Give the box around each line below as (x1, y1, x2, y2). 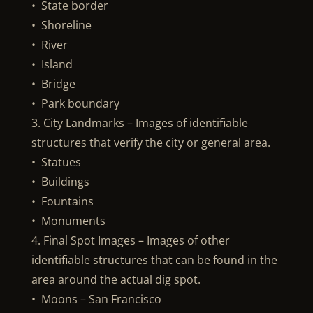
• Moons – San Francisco (31, 291, 161, 307)
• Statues (31, 154, 81, 170)
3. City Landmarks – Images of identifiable (31, 115, 248, 131)
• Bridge (31, 76, 75, 92)
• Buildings (31, 174, 89, 189)
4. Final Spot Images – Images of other (31, 233, 230, 248)
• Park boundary (31, 96, 119, 111)
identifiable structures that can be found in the (31, 252, 277, 268)
